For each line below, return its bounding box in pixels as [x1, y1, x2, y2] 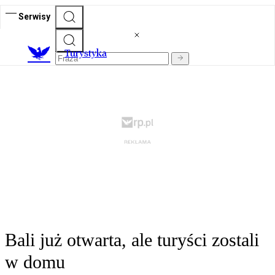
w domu [5, 252, 65, 273]
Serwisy [18, 11, 50, 21]
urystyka [70, 47, 107, 60]
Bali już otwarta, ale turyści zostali [5, 230, 259, 250]
